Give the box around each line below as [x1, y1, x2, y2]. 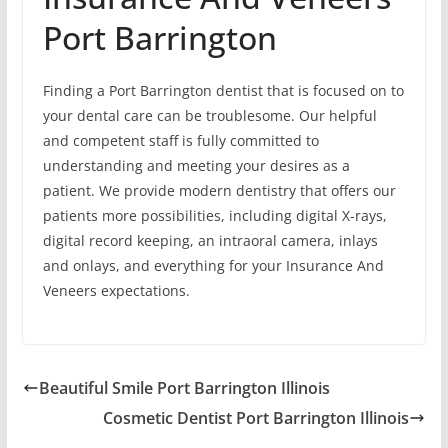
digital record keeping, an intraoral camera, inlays [42, 230, 378, 250]
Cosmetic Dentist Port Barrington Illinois [103, 406, 410, 429]
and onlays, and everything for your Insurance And [42, 255, 384, 275]
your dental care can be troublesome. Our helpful [42, 105, 377, 125]
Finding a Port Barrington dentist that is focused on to [42, 80, 404, 100]
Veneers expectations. [42, 280, 190, 300]
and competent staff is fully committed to [42, 130, 319, 150]
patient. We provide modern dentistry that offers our [42, 180, 396, 200]
